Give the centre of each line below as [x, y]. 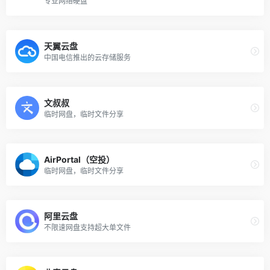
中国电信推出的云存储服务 [87, 57]
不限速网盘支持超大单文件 [87, 227]
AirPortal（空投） [79, 159]
